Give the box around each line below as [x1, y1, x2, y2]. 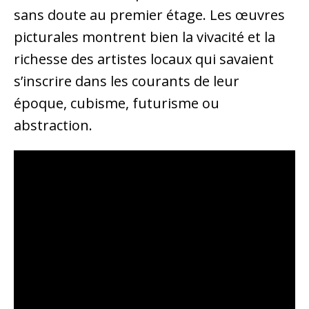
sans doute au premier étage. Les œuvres [14, 6, 285, 25]
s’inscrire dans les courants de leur [14, 72, 239, 91]
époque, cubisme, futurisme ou [14, 94, 219, 113]
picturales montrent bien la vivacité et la [14, 28, 275, 47]
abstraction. [14, 116, 92, 135]
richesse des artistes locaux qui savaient [14, 50, 274, 69]
